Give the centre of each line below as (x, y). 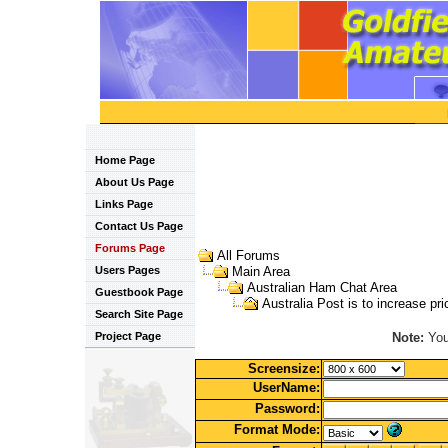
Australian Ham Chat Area (321, 288)
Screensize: (283, 369)
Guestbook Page (138, 292)
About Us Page (134, 182)
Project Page (127, 336)
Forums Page (129, 248)
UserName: (286, 388)
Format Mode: (276, 430)
